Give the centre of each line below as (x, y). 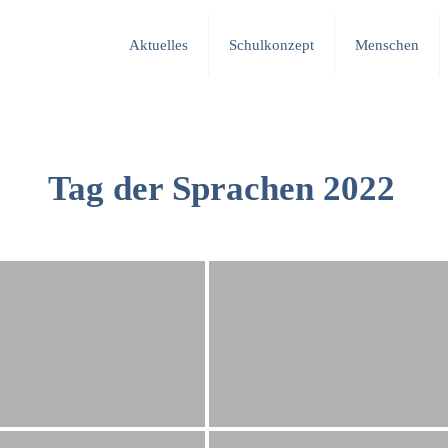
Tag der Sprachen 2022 (221, 188)
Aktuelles (158, 45)
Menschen (387, 45)
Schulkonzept (271, 45)
